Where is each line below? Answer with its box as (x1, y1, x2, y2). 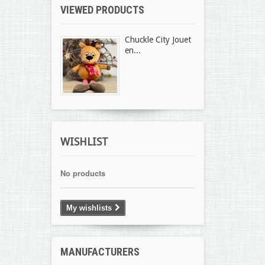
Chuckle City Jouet (125, 35, 191, 44)
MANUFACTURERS (60, 245, 140, 258)
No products (60, 167, 105, 179)
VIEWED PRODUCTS (60, 4, 144, 16)
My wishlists (66, 203, 112, 212)
